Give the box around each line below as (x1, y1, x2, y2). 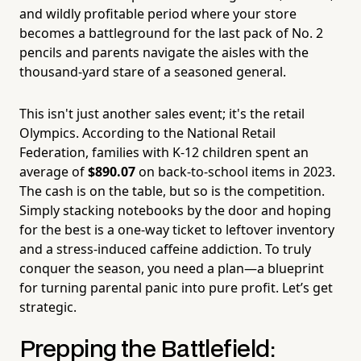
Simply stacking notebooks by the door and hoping (19, 201, 331, 220)
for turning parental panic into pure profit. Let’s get (19, 279, 333, 297)
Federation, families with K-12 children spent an (19, 143, 309, 162)
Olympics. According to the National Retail (19, 124, 276, 143)
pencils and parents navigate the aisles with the (19, 44, 309, 62)
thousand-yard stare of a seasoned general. (19, 63, 286, 81)
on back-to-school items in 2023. (135, 163, 335, 181)
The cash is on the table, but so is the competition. (19, 182, 325, 201)
